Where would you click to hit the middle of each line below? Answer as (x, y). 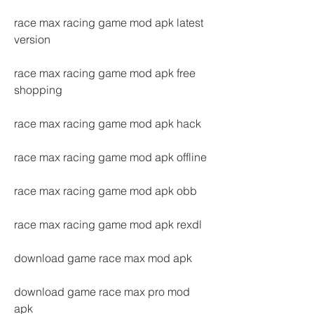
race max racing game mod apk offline (110, 157)
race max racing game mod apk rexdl (108, 224)
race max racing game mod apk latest (109, 22)
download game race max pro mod (102, 292)
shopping (38, 90)
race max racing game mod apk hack (108, 123)
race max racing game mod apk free (105, 73)
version (32, 39)
